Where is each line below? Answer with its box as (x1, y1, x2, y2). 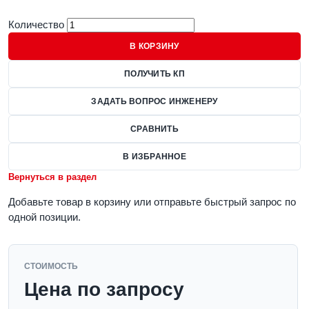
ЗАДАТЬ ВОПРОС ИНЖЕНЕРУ (91, 97, 218, 106)
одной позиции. (8, 211, 81, 223)
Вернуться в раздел (8, 172, 97, 182)
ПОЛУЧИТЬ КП (124, 69, 185, 79)
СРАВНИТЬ (130, 124, 179, 134)
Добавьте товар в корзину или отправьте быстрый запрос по (8, 196, 296, 208)
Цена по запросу (24, 279, 184, 300)
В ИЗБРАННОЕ (123, 152, 186, 161)
